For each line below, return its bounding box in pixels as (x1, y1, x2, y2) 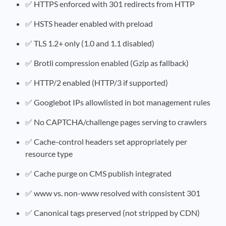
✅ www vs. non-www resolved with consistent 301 (25, 188, 200, 198)
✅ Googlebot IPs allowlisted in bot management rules (25, 97, 210, 107)
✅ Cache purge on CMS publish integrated (25, 168, 172, 178)
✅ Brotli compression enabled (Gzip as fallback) (25, 58, 189, 68)
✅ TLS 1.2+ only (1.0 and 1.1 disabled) (25, 38, 154, 48)
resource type (25, 149, 73, 158)
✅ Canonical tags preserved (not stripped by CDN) (25, 208, 200, 217)
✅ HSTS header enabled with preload (25, 19, 153, 28)
